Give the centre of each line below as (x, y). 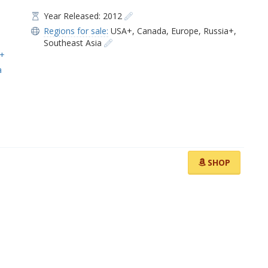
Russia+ (219, 31)
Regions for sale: (76, 31)
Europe (185, 31)
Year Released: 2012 (84, 16)
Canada (152, 31)
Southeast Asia (73, 43)
